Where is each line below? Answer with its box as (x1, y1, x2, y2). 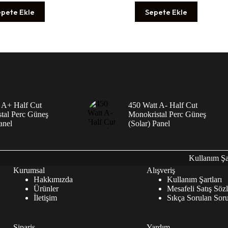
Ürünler (33, 184, 59, 193)
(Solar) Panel (128, 119, 170, 128)
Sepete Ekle (145, 7, 188, 17)
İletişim (33, 193, 57, 202)
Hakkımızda (33, 175, 73, 184)
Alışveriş (146, 165, 175, 175)
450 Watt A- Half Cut (128, 101, 197, 110)
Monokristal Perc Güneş (128, 110, 206, 119)
